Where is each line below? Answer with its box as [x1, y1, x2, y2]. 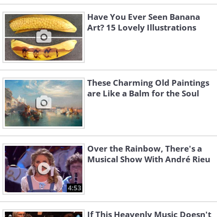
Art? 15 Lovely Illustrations [87, 22, 196, 33]
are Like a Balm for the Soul [87, 88, 199, 99]
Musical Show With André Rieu [87, 154, 210, 165]
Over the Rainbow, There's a [87, 143, 202, 155]
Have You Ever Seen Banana [87, 11, 200, 23]
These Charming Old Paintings [87, 77, 209, 89]
